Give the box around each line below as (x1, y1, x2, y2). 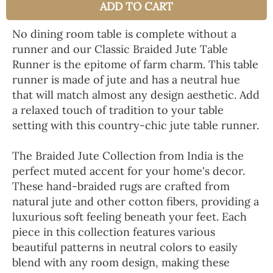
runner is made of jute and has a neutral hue (12, 73, 240, 87)
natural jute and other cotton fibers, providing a (12, 194, 259, 209)
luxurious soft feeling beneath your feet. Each (12, 210, 247, 224)
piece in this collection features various (12, 225, 215, 239)
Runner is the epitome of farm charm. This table (12, 57, 258, 72)
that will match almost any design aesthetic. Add (12, 88, 260, 102)
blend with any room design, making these (12, 255, 230, 270)
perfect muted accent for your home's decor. (12, 164, 245, 179)
